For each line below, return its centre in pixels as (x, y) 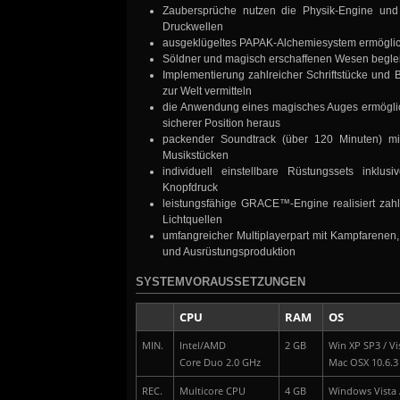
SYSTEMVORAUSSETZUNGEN (221, 282)
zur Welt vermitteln (207, 92)
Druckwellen (193, 27)
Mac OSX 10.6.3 (363, 363)
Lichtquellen (194, 220)
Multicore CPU (212, 392)
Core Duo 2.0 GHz (220, 363)
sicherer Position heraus (221, 124)
